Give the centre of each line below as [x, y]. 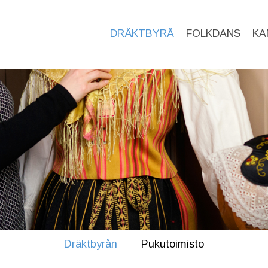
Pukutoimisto [173, 244]
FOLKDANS [213, 34]
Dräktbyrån [91, 244]
